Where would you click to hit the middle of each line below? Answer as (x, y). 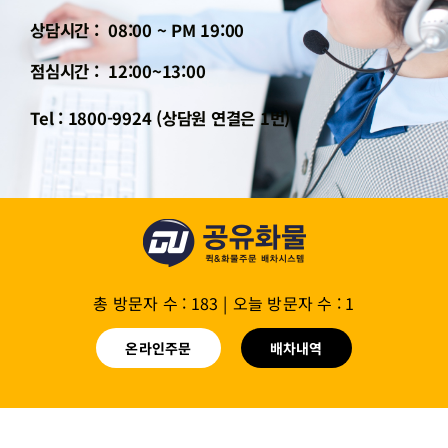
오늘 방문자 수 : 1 (293, 302)
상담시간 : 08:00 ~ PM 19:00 (137, 29)
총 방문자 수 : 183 (156, 302)
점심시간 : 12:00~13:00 (118, 70)
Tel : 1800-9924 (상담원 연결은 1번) (160, 117)
